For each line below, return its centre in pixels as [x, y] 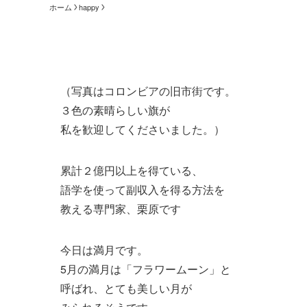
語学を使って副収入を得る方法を [143, 189]
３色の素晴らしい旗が [115, 110]
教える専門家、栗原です [121, 209]
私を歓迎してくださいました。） [143, 129]
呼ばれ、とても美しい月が [126, 288]
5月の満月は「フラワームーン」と [146, 269]
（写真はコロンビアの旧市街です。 [148, 91]
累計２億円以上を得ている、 [132, 170]
